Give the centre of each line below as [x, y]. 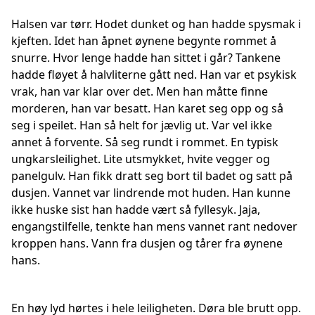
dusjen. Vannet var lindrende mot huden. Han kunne [151, 193]
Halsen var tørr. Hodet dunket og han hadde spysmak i [156, 24]
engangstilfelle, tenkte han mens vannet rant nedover [154, 226]
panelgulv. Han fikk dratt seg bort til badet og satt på [152, 176]
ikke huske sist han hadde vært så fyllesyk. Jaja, [136, 210]
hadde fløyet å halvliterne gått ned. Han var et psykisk [154, 75]
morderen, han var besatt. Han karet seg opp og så [147, 108]
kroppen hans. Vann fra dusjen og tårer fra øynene [147, 243]
